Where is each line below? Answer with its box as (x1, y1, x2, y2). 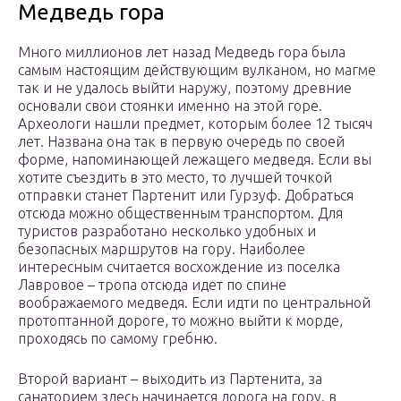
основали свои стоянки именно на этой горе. (18, 98, 322, 115)
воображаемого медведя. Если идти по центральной (18, 294, 371, 311)
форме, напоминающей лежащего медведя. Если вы (18, 151, 371, 168)
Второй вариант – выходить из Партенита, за (18, 371, 322, 388)
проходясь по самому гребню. (18, 330, 218, 347)
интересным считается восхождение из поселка (18, 259, 340, 276)
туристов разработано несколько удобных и (18, 223, 316, 240)
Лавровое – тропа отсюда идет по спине (18, 277, 286, 294)
